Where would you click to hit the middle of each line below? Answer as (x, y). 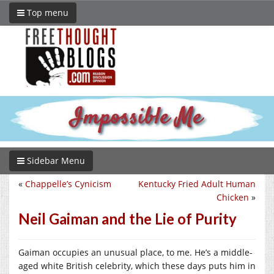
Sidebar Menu (55, 160)
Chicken (233, 197)
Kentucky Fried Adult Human (197, 183)
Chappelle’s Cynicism (68, 183)
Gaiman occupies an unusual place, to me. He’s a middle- (135, 252)
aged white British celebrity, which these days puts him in (137, 265)
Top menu (46, 13)
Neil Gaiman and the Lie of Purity (128, 218)
